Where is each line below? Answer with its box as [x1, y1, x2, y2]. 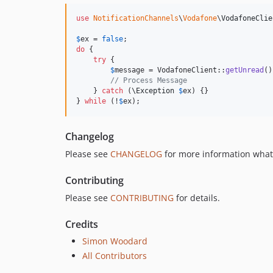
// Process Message [110, 76, 187, 85]
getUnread [225, 66, 264, 75]
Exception [136, 87, 174, 96]
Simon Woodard [82, 235, 147, 247]
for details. [174, 192, 220, 204]
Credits [65, 218, 98, 232]
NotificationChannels [93, 14, 179, 23]
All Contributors [82, 249, 147, 261]
